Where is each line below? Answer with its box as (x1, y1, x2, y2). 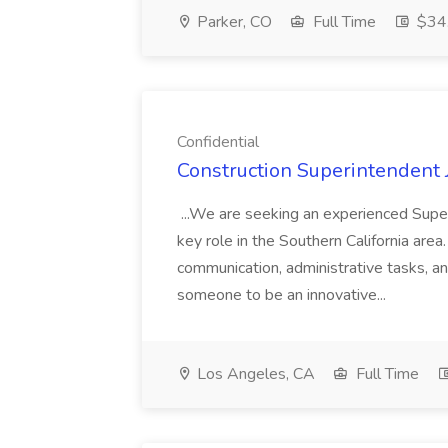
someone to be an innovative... (177, 284, 390, 306)
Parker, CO (193, 11, 272, 33)
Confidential (177, 131, 259, 153)
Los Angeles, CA (193, 363, 315, 385)
